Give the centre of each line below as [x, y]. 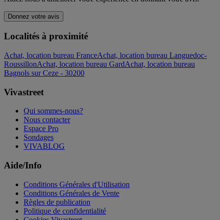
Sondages [39, 137]
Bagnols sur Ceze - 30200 [44, 73]
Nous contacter [47, 120]
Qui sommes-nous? [53, 111]
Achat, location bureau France [51, 55]
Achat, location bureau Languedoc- [152, 55]
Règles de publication [57, 202]
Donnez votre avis [34, 17]
